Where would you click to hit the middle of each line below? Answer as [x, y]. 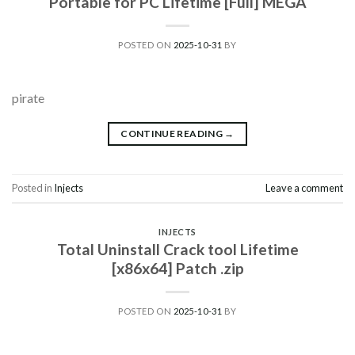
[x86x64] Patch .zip [177, 269]
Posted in [33, 187]
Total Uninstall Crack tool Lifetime [177, 250]
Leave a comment [304, 187]
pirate [28, 97]
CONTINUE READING [173, 133]
